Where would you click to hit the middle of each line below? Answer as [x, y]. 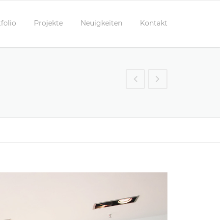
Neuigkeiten [101, 23]
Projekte [48, 23]
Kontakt [154, 23]
